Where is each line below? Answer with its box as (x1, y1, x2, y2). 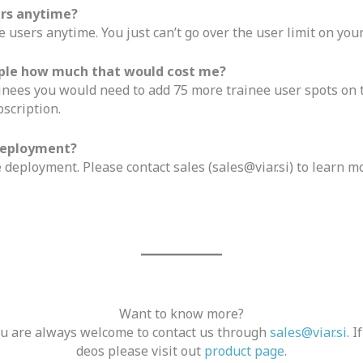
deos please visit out (76, 342, 204, 361)
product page (204, 342, 284, 361)
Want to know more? (119, 305, 244, 323)
